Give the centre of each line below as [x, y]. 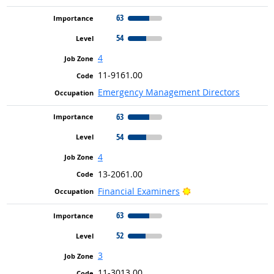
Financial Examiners [139, 191]
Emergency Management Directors [168, 92]
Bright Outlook [220, 190]
